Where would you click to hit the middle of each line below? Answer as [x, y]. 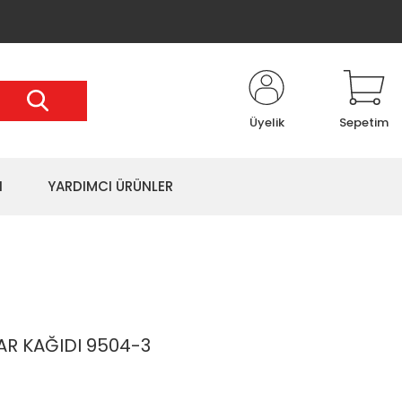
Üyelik [267, 122]
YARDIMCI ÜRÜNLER [110, 186]
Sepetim [364, 122]
